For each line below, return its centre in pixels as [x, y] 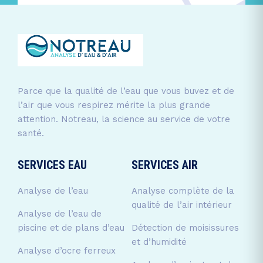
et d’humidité [159, 242]
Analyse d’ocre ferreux [67, 250]
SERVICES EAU [52, 165]
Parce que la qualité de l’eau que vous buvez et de [126, 91]
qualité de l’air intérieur [182, 205]
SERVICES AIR [165, 165]
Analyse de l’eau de [60, 213]
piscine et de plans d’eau [71, 227]
